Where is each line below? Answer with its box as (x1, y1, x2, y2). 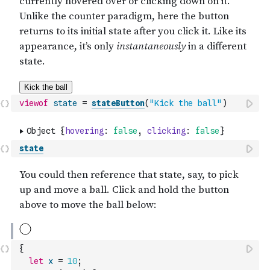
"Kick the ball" (149, 98, 222, 108)
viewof (19, 98, 48, 108)
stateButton (92, 98, 145, 108)
